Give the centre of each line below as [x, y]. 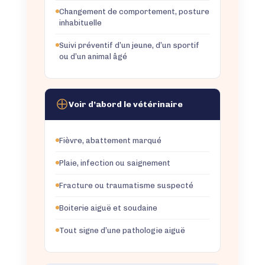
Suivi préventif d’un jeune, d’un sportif [129, 45]
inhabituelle [80, 22]
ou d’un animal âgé [93, 56]
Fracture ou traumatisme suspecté [126, 185]
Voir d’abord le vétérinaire [125, 104]
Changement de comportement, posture [134, 11]
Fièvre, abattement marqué [110, 140]
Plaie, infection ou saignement [114, 163]
